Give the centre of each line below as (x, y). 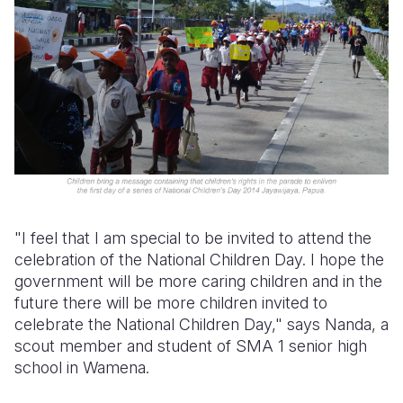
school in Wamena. (82, 367)
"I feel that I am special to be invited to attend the (193, 237)
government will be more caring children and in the (198, 281)
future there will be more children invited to (171, 302)
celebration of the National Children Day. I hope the (199, 259)
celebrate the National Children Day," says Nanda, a (201, 324)
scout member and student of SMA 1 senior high (191, 345)
